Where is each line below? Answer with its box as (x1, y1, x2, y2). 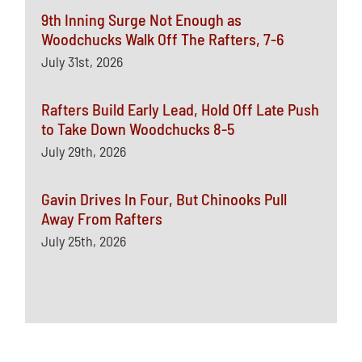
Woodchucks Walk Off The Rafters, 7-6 (41, 28, 284, 48)
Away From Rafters (41, 208, 163, 228)
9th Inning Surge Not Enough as (41, 9, 242, 29)
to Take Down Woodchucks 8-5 (41, 118, 235, 138)
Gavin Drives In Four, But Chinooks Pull (41, 188, 288, 208)
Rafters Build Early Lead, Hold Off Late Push (41, 99, 320, 119)
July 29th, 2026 (41, 141, 127, 160)
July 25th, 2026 (41, 231, 127, 250)
